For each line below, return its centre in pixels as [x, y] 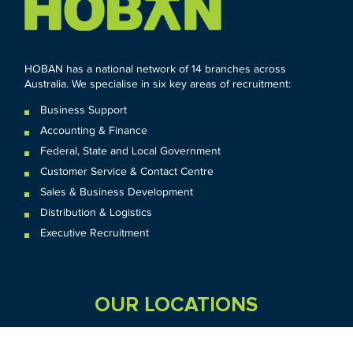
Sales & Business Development [117, 192]
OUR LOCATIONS [176, 305]
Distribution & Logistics [97, 212]
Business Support [84, 110]
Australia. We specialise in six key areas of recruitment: [158, 84]
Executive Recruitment [95, 233]
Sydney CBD [221, 342]
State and [106, 151]
